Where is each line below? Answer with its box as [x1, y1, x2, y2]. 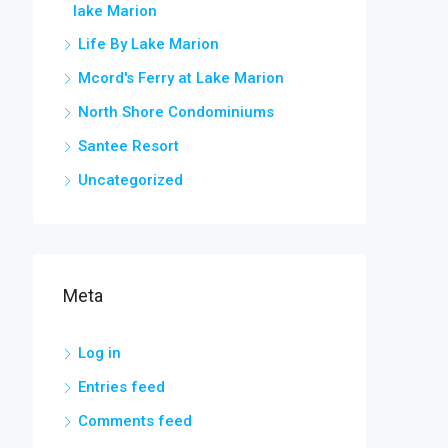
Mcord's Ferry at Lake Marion [78, 69, 284, 87]
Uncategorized [78, 171, 183, 189]
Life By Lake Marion [78, 35, 219, 53]
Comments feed [78, 412, 192, 430]
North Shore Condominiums [78, 103, 274, 121]
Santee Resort [78, 137, 179, 155]
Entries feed [78, 378, 165, 396]
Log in [78, 344, 121, 362]
